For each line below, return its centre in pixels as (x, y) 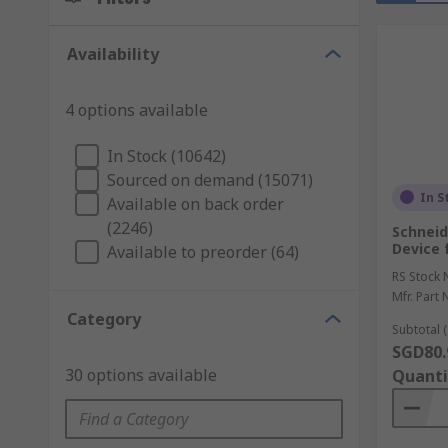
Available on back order (195, 203)
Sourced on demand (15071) (210, 179)
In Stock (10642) (166, 155)
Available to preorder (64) (203, 251)
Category (104, 318)
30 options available (141, 374)
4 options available (136, 109)
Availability (113, 53)
